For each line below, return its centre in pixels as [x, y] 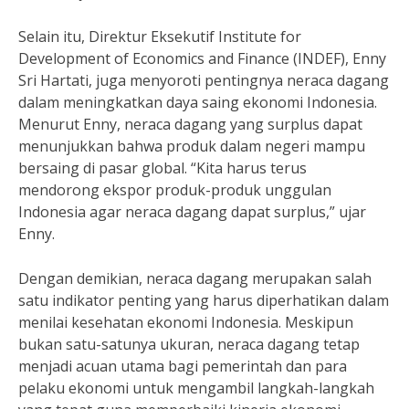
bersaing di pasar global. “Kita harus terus [163, 168]
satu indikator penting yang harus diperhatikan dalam [204, 300]
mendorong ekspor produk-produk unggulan [175, 190]
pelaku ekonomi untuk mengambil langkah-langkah [196, 388]
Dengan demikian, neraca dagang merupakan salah [195, 278]
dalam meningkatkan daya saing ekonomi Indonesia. [198, 102]
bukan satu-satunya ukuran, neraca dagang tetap [189, 344]
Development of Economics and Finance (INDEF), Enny [202, 58]
